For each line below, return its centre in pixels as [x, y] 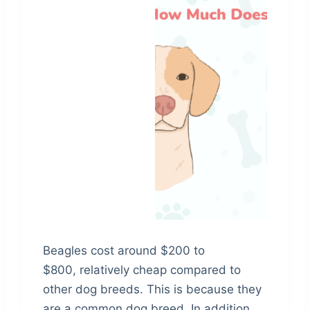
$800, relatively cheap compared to [142, 270]
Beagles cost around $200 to [124, 251]
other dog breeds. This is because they [153, 290]
